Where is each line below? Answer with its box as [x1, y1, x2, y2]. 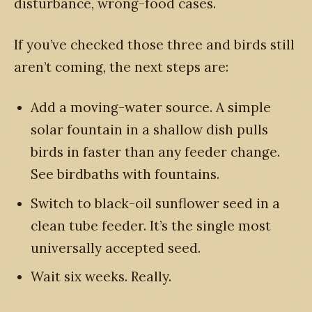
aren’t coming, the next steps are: [14, 58, 228, 75]
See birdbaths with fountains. [31, 166, 219, 183]
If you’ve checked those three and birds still [14, 36, 295, 53]
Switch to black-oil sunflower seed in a [31, 194, 280, 212]
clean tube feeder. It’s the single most [31, 217, 271, 234]
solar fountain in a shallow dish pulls [31, 121, 268, 139]
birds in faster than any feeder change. [31, 143, 280, 161]
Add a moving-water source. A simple [31, 99, 271, 116]
